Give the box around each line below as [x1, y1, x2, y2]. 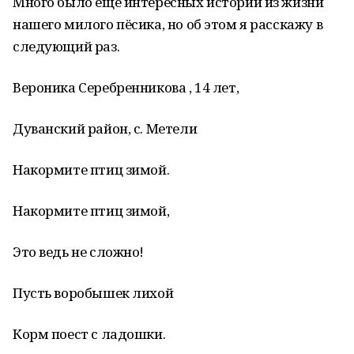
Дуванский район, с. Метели [13, 119, 198, 137]
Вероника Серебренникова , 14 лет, [13, 78, 239, 96]
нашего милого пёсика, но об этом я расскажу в [13, 15, 323, 33]
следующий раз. [13, 37, 120, 55]
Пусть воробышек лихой [13, 284, 174, 302]
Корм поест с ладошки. [13, 325, 166, 343]
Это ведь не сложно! [13, 243, 145, 261]
